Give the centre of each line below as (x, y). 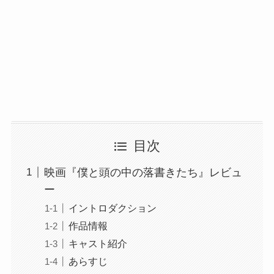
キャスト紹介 (98, 244)
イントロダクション (112, 208)
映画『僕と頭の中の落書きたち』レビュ (143, 172)
